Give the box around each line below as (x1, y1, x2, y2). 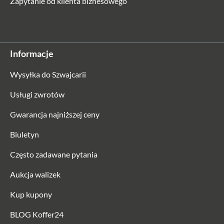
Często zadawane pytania (10, 149, 97, 159)
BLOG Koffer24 (10, 209, 63, 219)
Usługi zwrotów (10, 89, 64, 99)
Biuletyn (10, 129, 39, 139)
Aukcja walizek (10, 169, 60, 179)
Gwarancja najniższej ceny (10, 109, 99, 119)
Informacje (10, 48, 53, 59)
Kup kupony (10, 189, 52, 199)
